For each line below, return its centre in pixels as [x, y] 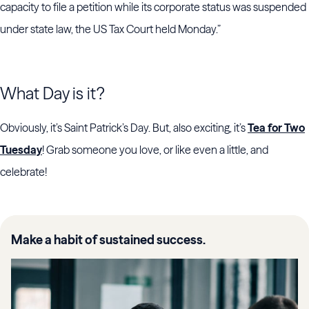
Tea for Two [276, 128]
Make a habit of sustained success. [108, 240]
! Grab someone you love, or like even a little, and [155, 150]
